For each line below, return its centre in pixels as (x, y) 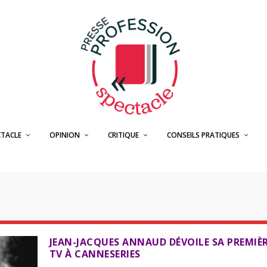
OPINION (64, 135)
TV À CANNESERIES (95, 254)
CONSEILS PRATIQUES (203, 135)
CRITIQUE (123, 135)
